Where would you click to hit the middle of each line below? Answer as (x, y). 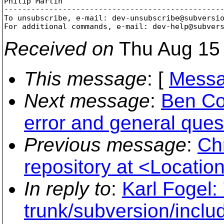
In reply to (67, 188)
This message (85, 78)
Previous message (105, 144)
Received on (59, 48)
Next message (87, 100)
